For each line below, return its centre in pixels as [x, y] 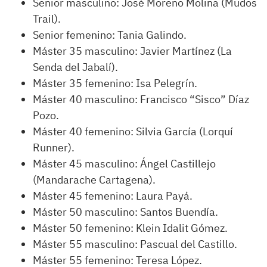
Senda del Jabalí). [75, 67]
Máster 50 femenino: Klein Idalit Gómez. [130, 228]
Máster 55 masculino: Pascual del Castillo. [135, 244]
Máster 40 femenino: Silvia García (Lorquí [133, 131]
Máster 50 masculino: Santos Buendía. [125, 212]
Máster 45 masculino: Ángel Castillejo [124, 163]
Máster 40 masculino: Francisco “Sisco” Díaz [141, 99]
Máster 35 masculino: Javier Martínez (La [132, 51]
